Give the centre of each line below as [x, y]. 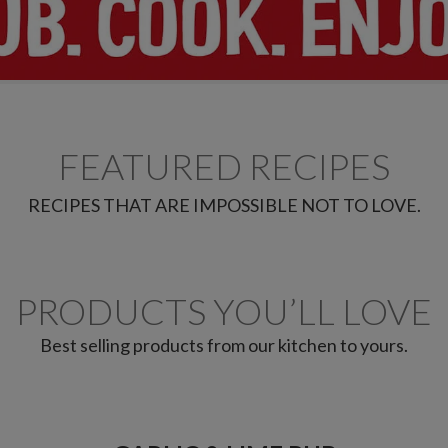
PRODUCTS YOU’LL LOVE [224, 311]
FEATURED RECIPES [224, 166]
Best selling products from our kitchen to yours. [224, 345]
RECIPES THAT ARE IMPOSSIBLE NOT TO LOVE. [224, 205]
